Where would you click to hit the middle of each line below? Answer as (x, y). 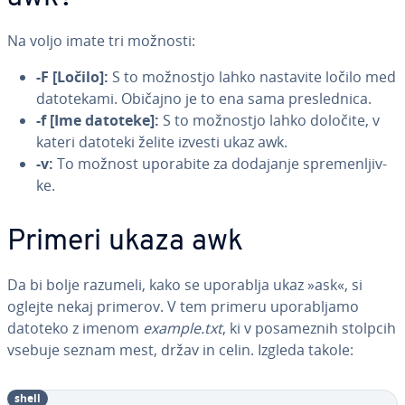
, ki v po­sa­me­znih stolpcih (309, 328)
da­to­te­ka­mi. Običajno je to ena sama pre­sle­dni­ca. (204, 99)
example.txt (183, 328)
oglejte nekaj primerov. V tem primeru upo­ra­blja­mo (183, 306)
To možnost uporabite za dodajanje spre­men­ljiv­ (220, 164)
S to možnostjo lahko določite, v (269, 120)
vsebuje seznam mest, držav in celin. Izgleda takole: (180, 350)
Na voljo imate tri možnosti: (101, 41)
